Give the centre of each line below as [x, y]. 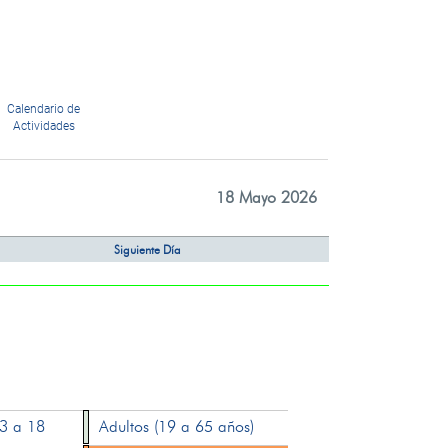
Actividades [43, 126]
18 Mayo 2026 [266, 197]
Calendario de [44, 109]
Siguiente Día [147, 249]
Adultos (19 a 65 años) [177, 426]
